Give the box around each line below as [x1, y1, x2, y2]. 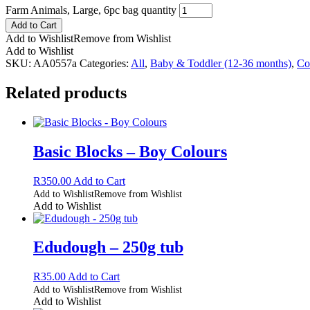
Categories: [80, 57, 131, 69]
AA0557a [33, 57, 77, 69]
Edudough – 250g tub [33, 238, 183, 257]
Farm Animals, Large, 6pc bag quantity [6, 3, 176, 16]
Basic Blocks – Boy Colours [33, 142, 227, 161]
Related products [6, 83, 127, 102]
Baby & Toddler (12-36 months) [150, 57, 291, 69]
